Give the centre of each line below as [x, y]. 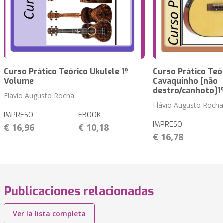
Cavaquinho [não [185, 81]
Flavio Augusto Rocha [39, 96]
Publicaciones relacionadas [79, 191]
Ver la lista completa [49, 214]
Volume [19, 81]
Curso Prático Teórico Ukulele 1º [66, 72]
